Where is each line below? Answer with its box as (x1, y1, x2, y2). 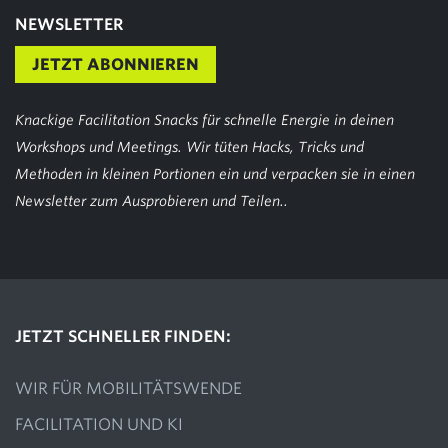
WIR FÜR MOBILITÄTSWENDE (15, 379, 242, 399)
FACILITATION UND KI (15, 415, 183, 435)
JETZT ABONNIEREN (32, 55, 199, 75)
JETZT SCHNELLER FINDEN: (15, 327, 231, 347)
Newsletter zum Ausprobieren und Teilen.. (15, 193, 288, 210)
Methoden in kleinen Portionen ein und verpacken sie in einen (15, 166, 415, 183)
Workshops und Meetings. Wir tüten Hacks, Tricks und (15, 139, 364, 156)
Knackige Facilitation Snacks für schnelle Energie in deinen (15, 112, 394, 129)
